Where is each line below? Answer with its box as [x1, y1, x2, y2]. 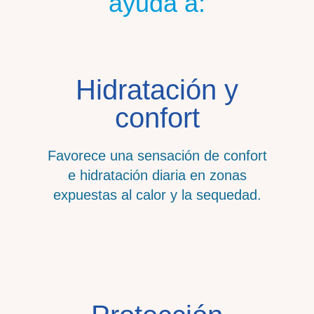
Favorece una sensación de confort [47, 148, 267, 164]
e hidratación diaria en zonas [67, 168, 247, 184]
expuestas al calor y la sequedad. [53, 187, 261, 203]
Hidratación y [76, 74, 238, 106]
